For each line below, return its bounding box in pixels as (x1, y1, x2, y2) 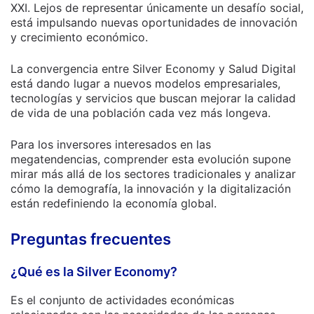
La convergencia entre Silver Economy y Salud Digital (11, 62, 296, 76)
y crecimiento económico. (11, 30, 148, 44)
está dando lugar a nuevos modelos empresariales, (11, 76, 280, 90)
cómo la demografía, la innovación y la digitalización (11, 182, 291, 196)
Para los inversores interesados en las (11, 137, 211, 151)
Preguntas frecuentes (11, 230, 171, 248)
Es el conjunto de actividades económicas (11, 293, 234, 307)
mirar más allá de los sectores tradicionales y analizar (11, 167, 296, 181)
